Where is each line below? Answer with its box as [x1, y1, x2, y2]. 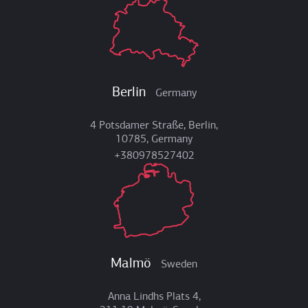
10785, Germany [115, 134, 192, 146]
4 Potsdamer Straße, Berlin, [90, 120, 218, 132]
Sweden [161, 259, 197, 271]
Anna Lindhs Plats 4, [107, 291, 201, 303]
